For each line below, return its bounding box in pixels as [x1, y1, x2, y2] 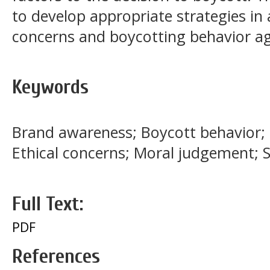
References [12, 244, 100, 268]
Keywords [12, 75, 89, 99]
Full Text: [12, 192, 83, 216]
